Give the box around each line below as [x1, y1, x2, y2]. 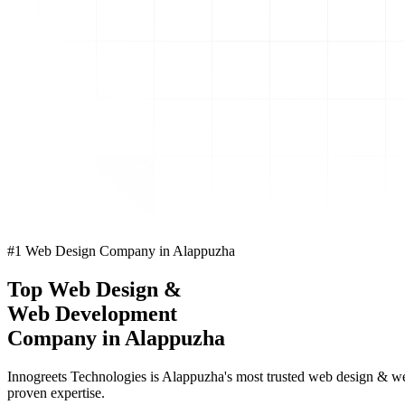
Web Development [7, 302, 177, 326]
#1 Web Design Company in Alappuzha [7, 243, 235, 259]
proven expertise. [7, 385, 105, 400]
